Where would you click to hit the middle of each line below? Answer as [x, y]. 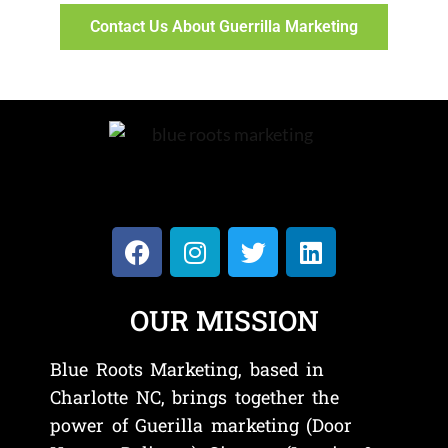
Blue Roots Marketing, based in [187, 369]
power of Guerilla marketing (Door [201, 425]
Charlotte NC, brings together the [195, 397]
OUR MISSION [224, 321]
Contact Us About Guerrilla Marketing [224, 27]
